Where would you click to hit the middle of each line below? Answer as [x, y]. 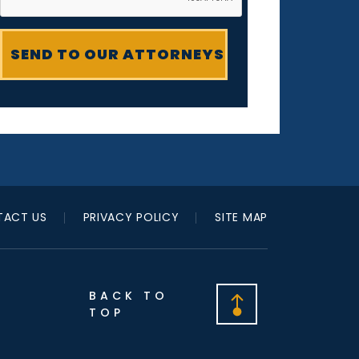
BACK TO [129, 295]
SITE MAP [241, 217]
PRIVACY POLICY [131, 217]
